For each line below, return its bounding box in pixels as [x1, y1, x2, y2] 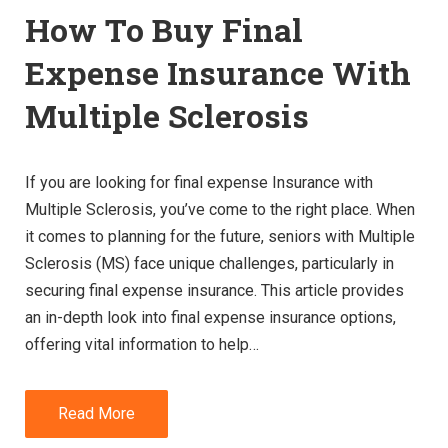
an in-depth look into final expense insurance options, [25, 308, 396, 328]
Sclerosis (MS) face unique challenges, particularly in [25, 254, 394, 274]
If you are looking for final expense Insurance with [25, 173, 373, 193]
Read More [58, 403, 135, 423]
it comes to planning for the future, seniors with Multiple [25, 227, 415, 247]
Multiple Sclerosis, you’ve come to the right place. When [25, 200, 415, 220]
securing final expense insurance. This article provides [25, 281, 404, 301]
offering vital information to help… [25, 335, 259, 355]
